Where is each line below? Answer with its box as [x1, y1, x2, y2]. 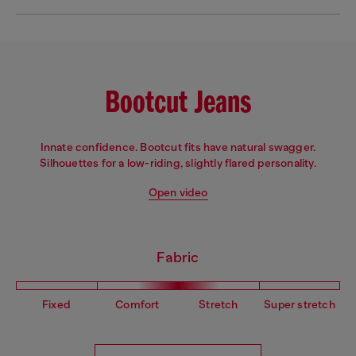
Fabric [157, 250, 199, 266]
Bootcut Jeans [105, 88, 251, 121]
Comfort [115, 298, 160, 311]
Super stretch [264, 298, 335, 311]
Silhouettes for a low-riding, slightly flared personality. [40, 157, 316, 170]
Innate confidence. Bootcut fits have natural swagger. [40, 141, 316, 154]
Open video [148, 186, 208, 199]
